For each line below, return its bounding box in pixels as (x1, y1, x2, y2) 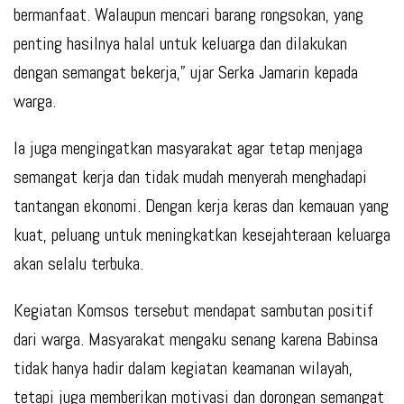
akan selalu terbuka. (14, 252, 143, 276)
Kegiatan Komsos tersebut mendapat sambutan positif (14, 298, 373, 323)
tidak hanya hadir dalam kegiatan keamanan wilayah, (14, 356, 353, 381)
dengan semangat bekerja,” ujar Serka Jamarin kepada (14, 60, 358, 85)
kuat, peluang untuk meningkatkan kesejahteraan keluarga (14, 223, 390, 247)
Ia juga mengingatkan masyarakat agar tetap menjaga (14, 136, 363, 161)
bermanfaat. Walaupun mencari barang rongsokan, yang (14, 3, 363, 27)
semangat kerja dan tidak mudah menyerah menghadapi (14, 165, 367, 189)
